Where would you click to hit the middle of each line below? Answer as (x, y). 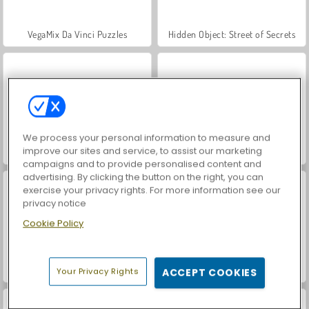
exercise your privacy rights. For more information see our (152, 190)
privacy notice (55, 203)
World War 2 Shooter (77, 152)
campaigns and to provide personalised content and (142, 163)
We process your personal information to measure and (147, 137)
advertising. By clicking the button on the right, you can (143, 177)
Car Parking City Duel (232, 270)
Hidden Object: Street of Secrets (232, 34)
